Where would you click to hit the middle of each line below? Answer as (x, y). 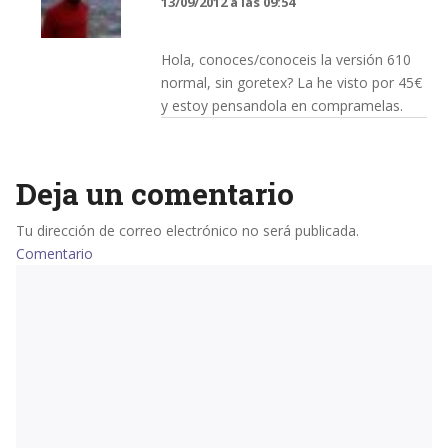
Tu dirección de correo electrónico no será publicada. (187, 230)
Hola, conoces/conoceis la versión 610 (285, 59)
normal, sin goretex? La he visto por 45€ (291, 82)
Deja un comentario (154, 193)
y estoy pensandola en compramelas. (281, 105)
